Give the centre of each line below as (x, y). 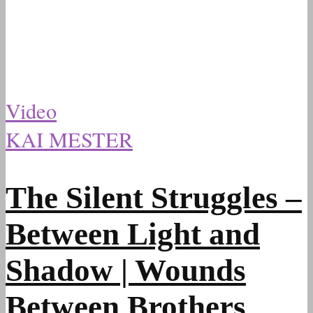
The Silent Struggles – (154, 198)
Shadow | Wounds (126, 271)
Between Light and (133, 234)
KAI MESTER (69, 140)
